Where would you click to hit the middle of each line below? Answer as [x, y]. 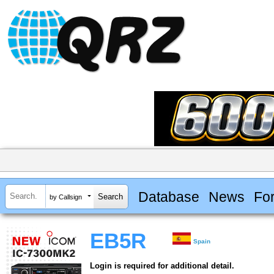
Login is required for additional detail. [162, 266]
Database [168, 197]
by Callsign [66, 197]
